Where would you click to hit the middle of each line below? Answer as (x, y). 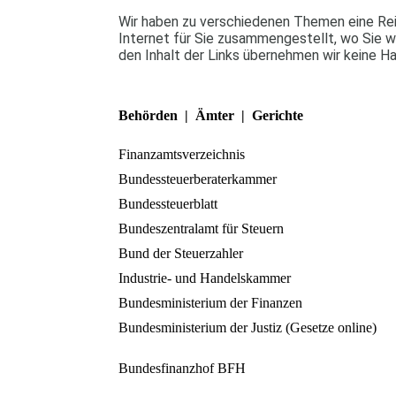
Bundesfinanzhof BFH (183, 368)
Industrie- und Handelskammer (205, 278)
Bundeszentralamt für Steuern (202, 228)
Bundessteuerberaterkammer (198, 179)
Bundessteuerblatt (168, 203)
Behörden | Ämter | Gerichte (211, 115)
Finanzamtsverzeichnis (182, 154)
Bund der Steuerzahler (181, 253)
